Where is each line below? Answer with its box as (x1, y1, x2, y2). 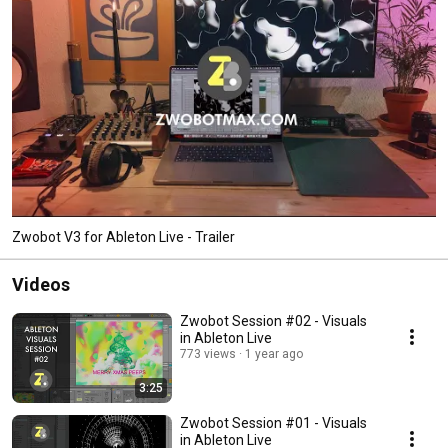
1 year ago (245, 346, 303, 361)
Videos (12, 273, 70, 295)
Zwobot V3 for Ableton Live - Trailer (12, 228, 235, 245)
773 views (180, 346, 236, 361)
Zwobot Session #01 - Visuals (180, 414, 367, 431)
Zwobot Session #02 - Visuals (180, 312, 367, 329)
